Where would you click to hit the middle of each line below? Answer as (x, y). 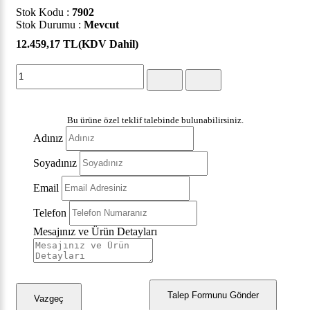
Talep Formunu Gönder (213, 295)
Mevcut (101, 24)
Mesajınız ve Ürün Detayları (95, 231)
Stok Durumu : (50, 24)
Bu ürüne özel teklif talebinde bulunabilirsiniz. (155, 120)
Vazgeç (49, 299)
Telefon (50, 212)
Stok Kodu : (44, 12)
